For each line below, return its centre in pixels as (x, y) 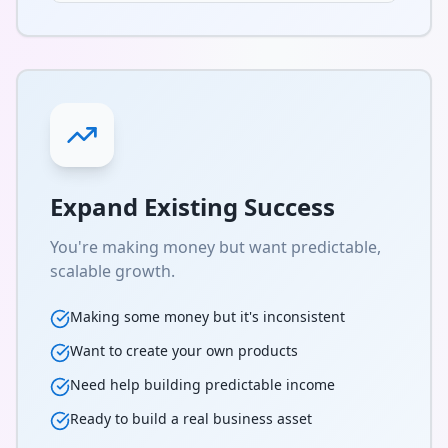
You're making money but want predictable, (215, 247)
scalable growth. (112, 271)
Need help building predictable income (202, 384)
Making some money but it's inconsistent (207, 316)
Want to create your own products (184, 350)
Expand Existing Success (192, 206)
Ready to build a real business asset (191, 418)
